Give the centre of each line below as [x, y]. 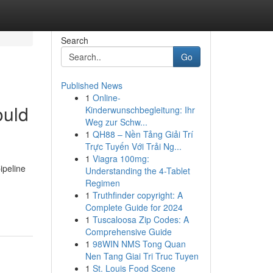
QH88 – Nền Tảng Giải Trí [143, 134]
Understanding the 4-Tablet [137, 171]
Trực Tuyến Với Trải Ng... [133, 146]
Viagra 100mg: [121, 158]
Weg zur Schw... [116, 122]
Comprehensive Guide [128, 232]
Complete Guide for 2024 [134, 207]
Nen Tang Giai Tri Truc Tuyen [142, 256]
